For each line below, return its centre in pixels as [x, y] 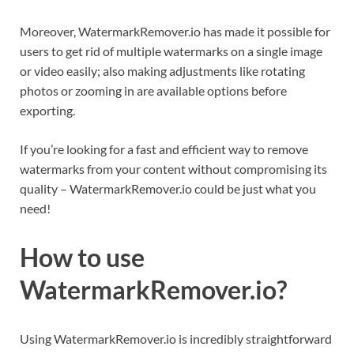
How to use [82, 257]
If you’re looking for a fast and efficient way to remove [164, 149]
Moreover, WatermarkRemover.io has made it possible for [175, 31]
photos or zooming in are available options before [153, 90]
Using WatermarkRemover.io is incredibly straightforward [176, 338]
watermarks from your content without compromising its [173, 168]
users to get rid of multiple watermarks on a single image [171, 51]
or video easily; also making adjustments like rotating [162, 70]
